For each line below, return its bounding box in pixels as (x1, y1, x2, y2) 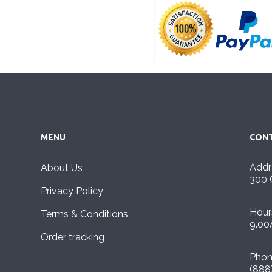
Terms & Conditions (41, 208, 129, 220)
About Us (41, 161, 83, 174)
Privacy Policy (41, 185, 104, 197)
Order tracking (41, 231, 105, 243)
